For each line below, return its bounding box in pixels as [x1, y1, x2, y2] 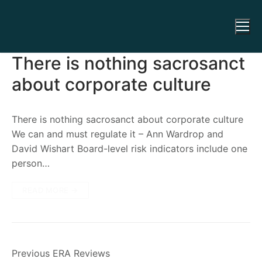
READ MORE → [22, 185, 78, 195]
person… [12, 157, 50, 169]
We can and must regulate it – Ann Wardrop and [12, 128, 223, 140]
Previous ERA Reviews [12, 247, 110, 259]
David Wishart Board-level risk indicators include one [12, 143, 247, 154]
